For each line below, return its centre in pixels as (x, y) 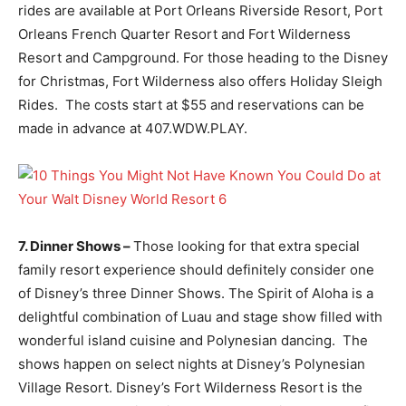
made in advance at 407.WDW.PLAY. (133, 128)
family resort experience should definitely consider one (196, 269)
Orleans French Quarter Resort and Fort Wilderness (184, 34)
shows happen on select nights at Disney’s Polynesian (192, 363)
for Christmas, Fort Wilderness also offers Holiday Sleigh (200, 81)
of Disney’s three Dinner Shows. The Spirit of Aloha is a (196, 293)
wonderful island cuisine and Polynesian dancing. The (193, 340)
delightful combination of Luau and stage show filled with (200, 316)
